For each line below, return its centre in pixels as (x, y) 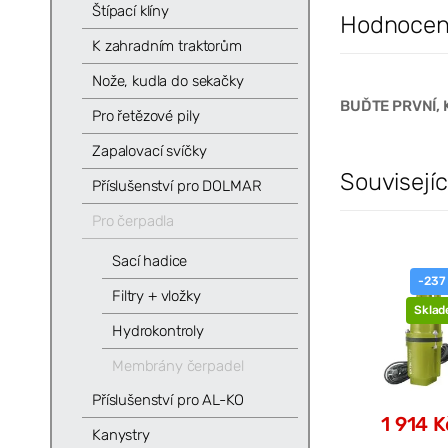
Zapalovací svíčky (149, 151)
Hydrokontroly (158, 330)
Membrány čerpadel (177, 365)
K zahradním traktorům (166, 46)
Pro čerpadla (133, 220)
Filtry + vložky (156, 295)
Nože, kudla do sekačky (167, 81)
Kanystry (120, 434)
